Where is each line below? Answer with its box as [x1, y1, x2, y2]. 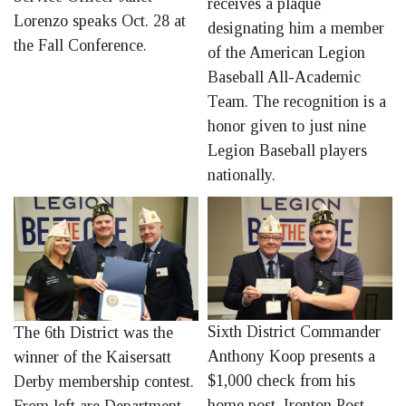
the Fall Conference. [14, 36, 147, 55]
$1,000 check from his [208, 372, 355, 390]
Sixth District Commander [208, 323, 381, 341]
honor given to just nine [208, 117, 366, 135]
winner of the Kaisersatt [14, 348, 171, 367]
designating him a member [208, 19, 384, 37]
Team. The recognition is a [208, 92, 386, 111]
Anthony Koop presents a [208, 347, 375, 365]
